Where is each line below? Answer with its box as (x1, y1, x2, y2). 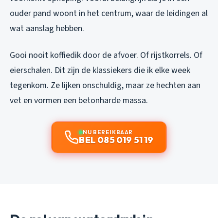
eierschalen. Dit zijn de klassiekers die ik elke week (10, 64, 190, 76)
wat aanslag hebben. (10, 22, 84, 35)
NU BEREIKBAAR (83, 128, 133, 136)
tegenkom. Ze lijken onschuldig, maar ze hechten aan (10, 79, 200, 91)
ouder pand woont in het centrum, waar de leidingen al (10, 7, 208, 19)
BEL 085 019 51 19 (79, 134, 154, 145)
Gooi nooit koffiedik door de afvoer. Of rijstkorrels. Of (10, 49, 202, 61)
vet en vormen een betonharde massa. (10, 94, 148, 107)
